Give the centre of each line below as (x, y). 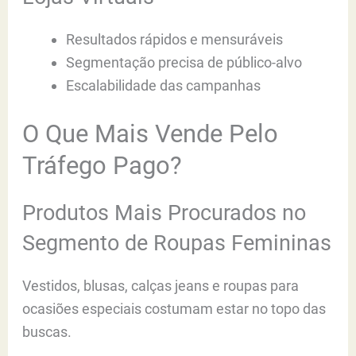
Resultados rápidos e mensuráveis (174, 39)
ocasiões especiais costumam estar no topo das (174, 308)
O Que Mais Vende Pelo (151, 133)
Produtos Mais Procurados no (164, 213)
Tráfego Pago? (103, 165)
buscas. (47, 331)
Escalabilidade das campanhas (163, 85)
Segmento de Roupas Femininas (177, 243)
